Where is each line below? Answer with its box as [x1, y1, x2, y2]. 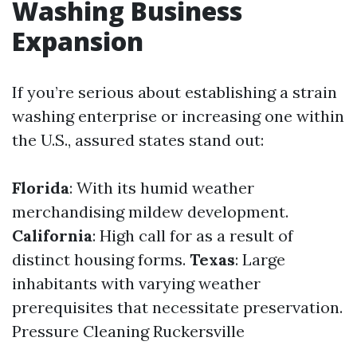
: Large [235, 249, 285, 269]
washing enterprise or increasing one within [12, 106, 344, 126]
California [12, 226, 92, 245]
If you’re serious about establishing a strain [12, 82, 337, 102]
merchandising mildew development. [12, 202, 288, 222]
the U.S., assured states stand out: [12, 130, 264, 150]
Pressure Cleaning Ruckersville [12, 321, 245, 341]
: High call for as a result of [92, 226, 293, 245]
